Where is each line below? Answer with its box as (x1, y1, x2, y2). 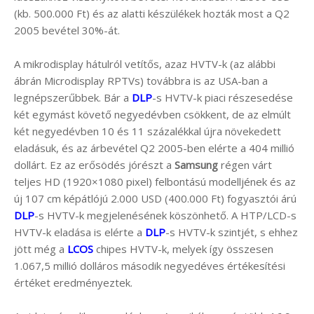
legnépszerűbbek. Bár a (14, 90, 132, 104)
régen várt (218, 157, 272, 172)
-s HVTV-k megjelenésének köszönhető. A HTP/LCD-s (34, 207, 296, 222)
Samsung (175, 157, 218, 172)
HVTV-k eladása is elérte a (14, 224, 145, 239)
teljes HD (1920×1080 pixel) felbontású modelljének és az (14, 174, 296, 189)
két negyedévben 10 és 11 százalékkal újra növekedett (14, 123, 281, 138)
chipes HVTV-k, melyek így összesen (93, 241, 273, 256)
